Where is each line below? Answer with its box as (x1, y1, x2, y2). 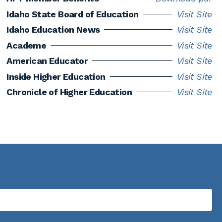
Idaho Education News (6, 24, 100, 35)
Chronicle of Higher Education (6, 87, 132, 98)
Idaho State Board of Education (6, 8, 139, 19)
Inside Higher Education (6, 71, 106, 82)
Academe (6, 40, 47, 51)
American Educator (6, 55, 88, 66)
